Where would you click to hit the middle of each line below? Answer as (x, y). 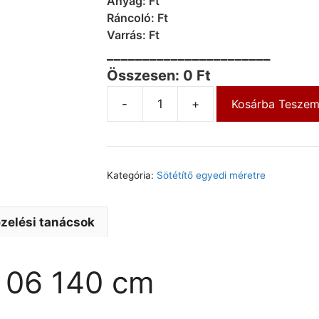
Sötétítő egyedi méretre (211, 176)
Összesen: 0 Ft (158, 76)
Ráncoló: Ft (137, 18)
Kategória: (131, 176)
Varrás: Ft (133, 35)
